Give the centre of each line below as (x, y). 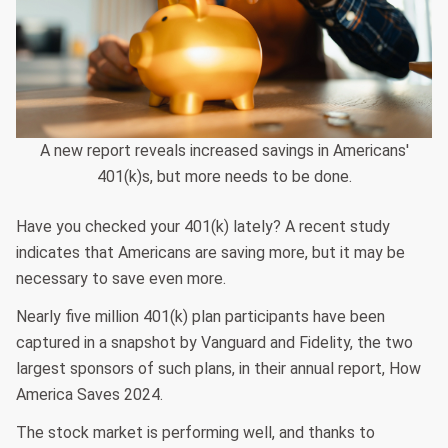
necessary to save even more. (121, 279)
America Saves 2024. (89, 395)
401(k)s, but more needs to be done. (224, 177)
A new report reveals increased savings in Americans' (224, 151)
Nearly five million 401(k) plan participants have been (200, 317)
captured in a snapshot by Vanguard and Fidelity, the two (214, 343)
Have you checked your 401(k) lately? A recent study (203, 227)
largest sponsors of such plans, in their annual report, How (218, 369)
